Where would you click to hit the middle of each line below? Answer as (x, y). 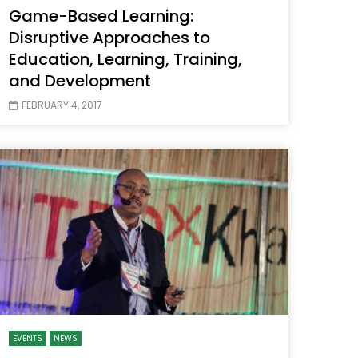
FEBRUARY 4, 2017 (62, 105)
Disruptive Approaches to (109, 38)
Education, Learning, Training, (125, 60)
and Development (80, 81)
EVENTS (28, 339)
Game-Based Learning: (101, 16)
